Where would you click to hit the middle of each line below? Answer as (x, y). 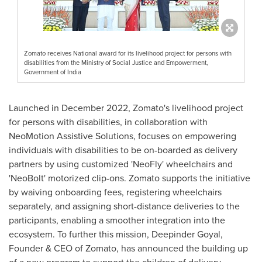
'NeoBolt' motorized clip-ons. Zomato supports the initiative (130, 177)
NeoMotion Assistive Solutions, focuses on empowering (123, 135)
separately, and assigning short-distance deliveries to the (124, 206)
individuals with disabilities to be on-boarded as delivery (123, 149)
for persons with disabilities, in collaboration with (108, 121)
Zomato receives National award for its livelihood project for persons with (128, 53)
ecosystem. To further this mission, (80, 234)
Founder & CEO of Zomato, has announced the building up (128, 248)
